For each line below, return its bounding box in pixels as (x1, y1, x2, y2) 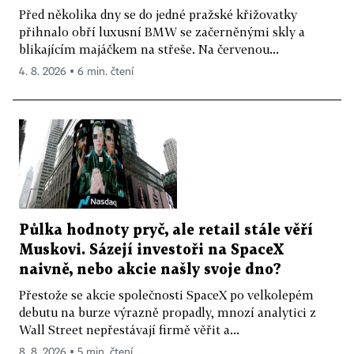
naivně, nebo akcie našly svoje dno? (19, 262, 281, 277)
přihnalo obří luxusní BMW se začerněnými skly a (19, 24, 305, 40)
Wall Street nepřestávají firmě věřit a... (19, 322, 239, 337)
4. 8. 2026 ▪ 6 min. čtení (19, 66, 134, 78)
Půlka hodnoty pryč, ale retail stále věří (19, 223, 313, 237)
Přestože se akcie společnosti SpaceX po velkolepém (19, 287, 314, 302)
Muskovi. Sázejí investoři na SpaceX (19, 243, 284, 257)
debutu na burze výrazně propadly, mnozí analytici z (19, 304, 316, 319)
